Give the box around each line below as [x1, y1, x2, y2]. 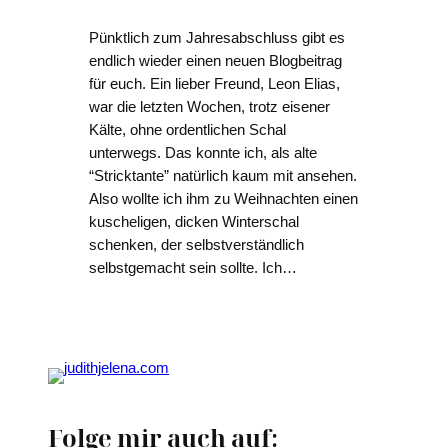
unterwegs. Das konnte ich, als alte [88, 145, 317, 162]
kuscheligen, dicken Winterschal [88, 214, 299, 231]
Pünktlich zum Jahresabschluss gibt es [88, 30, 345, 47]
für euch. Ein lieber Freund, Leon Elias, [88, 76, 340, 93]
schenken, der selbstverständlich [88, 237, 304, 254]
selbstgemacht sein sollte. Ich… [88, 260, 297, 277]
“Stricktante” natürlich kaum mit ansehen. [88, 168, 357, 185]
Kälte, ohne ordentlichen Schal [88, 122, 286, 139]
